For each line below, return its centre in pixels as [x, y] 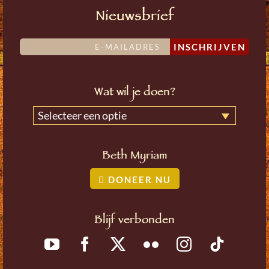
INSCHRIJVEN [210, 47]
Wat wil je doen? [134, 93]
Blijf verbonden [134, 221]
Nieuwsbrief [134, 17]
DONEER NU [138, 179]
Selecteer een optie [83, 115]
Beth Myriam [134, 156]
